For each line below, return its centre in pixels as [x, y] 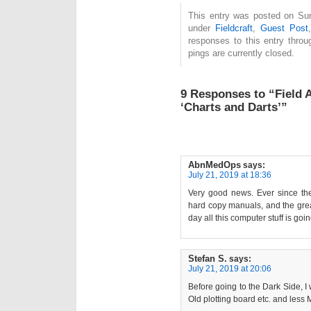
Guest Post [284, 28]
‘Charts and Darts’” [234, 107]
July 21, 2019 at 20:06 [230, 269]
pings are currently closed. [241, 53]
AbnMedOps [215, 165]
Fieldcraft [234, 28]
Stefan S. [208, 259]
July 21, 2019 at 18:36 [230, 175]
